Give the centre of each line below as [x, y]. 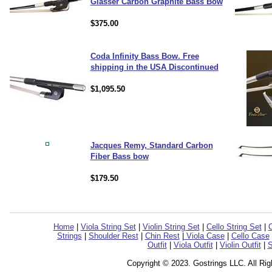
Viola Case [204, 236]
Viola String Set [108, 227]
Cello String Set [234, 227]
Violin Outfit [240, 245]
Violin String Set [171, 227]
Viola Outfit [193, 245]
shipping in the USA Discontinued [154, 67]
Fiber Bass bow [119, 156]
